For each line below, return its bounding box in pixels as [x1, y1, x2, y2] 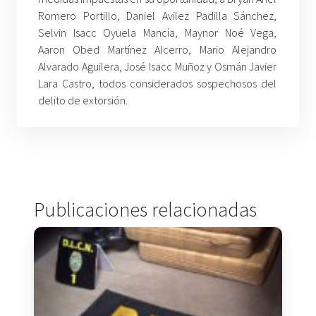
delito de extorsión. [38, 93, 128, 108]
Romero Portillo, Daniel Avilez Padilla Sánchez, [38, 8, 277, 23]
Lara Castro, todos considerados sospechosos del [38, 76, 277, 91]
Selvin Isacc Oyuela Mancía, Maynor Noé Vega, [38, 25, 277, 40]
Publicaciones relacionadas [34, 197, 257, 223]
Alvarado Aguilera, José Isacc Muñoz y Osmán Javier [38, 59, 277, 74]
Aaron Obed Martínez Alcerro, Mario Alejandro [38, 42, 277, 57]
